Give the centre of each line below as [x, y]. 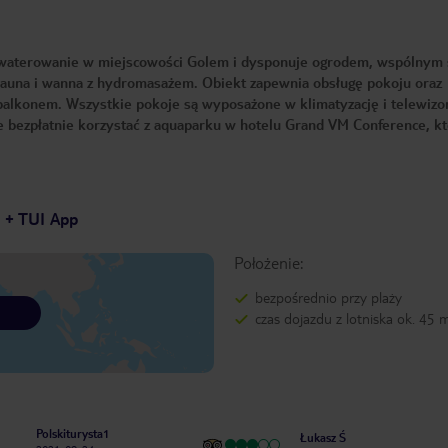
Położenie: [268, 263]
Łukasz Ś [322, 438]
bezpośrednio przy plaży [328, 297]
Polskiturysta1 [73, 434]
